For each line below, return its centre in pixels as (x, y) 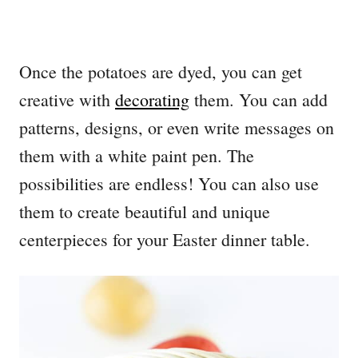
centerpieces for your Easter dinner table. (165, 239)
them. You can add (259, 99)
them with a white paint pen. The (137, 155)
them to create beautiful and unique (145, 211)
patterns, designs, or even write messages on (177, 127)
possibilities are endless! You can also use (169, 183)
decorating (152, 99)
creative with (67, 99)
